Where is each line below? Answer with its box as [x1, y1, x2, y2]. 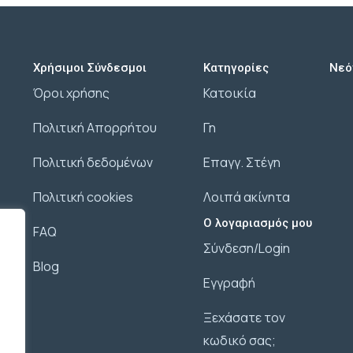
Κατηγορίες [203, 60, 269, 75]
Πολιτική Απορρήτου [32, 118, 157, 136]
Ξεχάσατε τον [203, 308, 286, 326]
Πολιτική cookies [32, 188, 133, 206]
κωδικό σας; [203, 331, 277, 349]
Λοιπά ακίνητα [203, 188, 291, 206]
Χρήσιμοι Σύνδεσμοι [32, 60, 147, 75]
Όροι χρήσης [32, 84, 110, 102]
